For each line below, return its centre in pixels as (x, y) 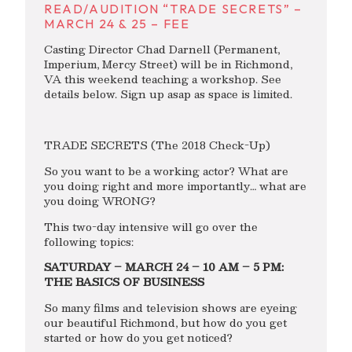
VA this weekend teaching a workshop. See (163, 79)
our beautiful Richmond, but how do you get (165, 322)
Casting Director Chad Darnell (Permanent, (162, 49)
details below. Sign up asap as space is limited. (168, 94)
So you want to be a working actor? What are (166, 170)
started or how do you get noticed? (138, 337)
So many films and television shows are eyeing (170, 307)
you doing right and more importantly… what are (175, 185)
